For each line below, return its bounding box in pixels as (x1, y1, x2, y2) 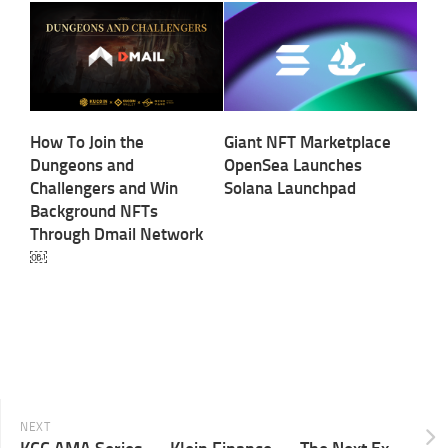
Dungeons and (30, 154, 134, 175)
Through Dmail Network (30, 223, 203, 244)
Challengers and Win (30, 177, 178, 198)
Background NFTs (30, 200, 158, 221)
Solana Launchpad (224, 177, 356, 198)
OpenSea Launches (224, 154, 362, 175)
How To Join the (30, 131, 144, 152)
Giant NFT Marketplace (224, 131, 391, 152)
